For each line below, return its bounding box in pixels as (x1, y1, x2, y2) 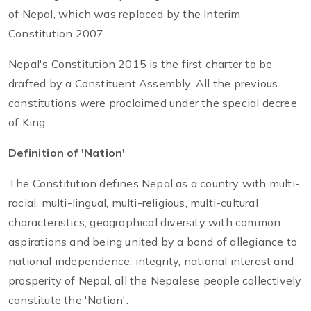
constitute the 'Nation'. (8, 293, 128, 308)
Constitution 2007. (8, 26, 106, 41)
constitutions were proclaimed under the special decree (8, 96, 297, 110)
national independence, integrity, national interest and (8, 254, 294, 269)
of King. (8, 115, 48, 130)
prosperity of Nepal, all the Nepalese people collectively (8, 274, 302, 288)
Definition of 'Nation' (8, 146, 126, 160)
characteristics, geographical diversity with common (8, 215, 281, 230)
